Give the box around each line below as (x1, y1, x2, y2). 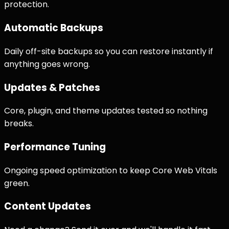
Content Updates (4, 199, 91, 214)
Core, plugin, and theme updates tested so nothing (4, 105, 208, 117)
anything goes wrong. (4, 58, 90, 70)
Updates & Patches (4, 80, 100, 95)
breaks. (4, 118, 34, 130)
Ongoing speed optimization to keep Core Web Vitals (4, 164, 217, 176)
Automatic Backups (4, 21, 103, 35)
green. (4, 177, 30, 189)
